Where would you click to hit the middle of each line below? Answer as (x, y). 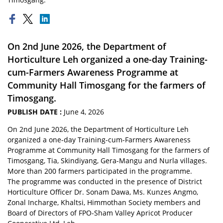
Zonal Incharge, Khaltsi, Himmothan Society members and (104, 202)
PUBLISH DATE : (36, 112)
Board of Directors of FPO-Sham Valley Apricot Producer (100, 213)
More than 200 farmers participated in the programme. (100, 171)
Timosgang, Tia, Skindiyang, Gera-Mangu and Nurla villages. (107, 161)
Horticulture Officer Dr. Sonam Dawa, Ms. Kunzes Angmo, (103, 192)
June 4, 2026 (84, 112)
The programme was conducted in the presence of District (105, 181)
